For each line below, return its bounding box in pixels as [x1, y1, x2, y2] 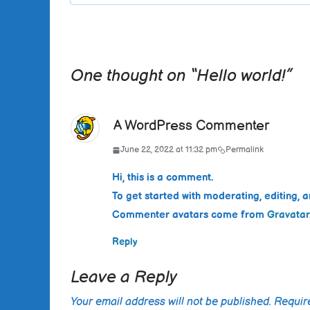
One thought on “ [71, 66, 197, 86]
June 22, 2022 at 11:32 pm [120, 145, 217, 156]
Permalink [226, 145, 264, 156]
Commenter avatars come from [112, 208, 267, 222]
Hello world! [197, 66, 285, 86]
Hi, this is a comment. [112, 171, 213, 185]
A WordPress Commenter [113, 118, 269, 135]
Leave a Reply [71, 267, 177, 288]
